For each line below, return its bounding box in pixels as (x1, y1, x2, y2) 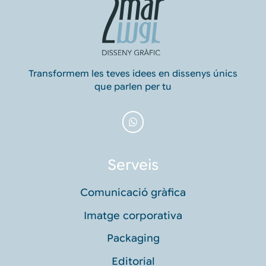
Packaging (106, 232, 160, 245)
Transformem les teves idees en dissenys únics (28, 68, 237, 80)
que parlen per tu (94, 81, 172, 93)
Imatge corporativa (84, 209, 182, 222)
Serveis (107, 156, 159, 175)
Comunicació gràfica (80, 186, 186, 199)
